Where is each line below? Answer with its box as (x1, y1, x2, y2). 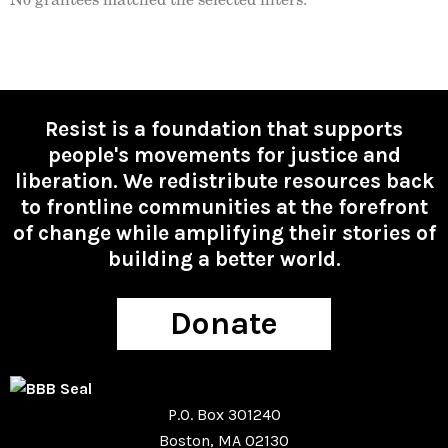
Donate (170, 305, 278, 342)
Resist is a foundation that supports (45, 117, 403, 141)
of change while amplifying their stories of (12, 221, 436, 245)
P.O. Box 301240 (167, 405, 281, 424)
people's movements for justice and (47, 143, 401, 167)
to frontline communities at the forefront (20, 195, 428, 219)
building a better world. (107, 247, 341, 271)
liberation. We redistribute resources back (14, 169, 434, 193)
